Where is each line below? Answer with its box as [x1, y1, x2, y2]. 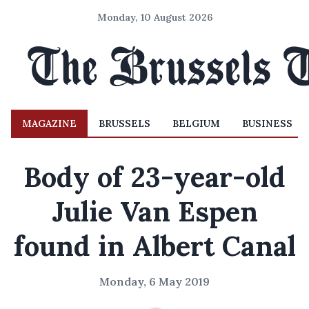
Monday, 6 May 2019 [99, 275, 210, 288]
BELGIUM [172, 117, 220, 130]
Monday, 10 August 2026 [97, 11, 212, 23]
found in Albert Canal [13, 228, 296, 263]
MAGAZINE [22, 117, 77, 130]
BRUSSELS [99, 117, 150, 130]
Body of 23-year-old [23, 159, 286, 195]
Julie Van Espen [51, 194, 258, 229]
